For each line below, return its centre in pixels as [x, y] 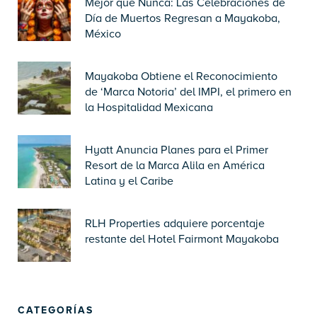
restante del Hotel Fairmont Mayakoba [182, 239]
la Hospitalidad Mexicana [149, 107]
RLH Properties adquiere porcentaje [175, 223]
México [103, 34]
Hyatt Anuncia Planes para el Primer [177, 150]
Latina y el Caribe [129, 181]
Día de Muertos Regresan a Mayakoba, [183, 18]
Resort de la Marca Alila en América [175, 165]
